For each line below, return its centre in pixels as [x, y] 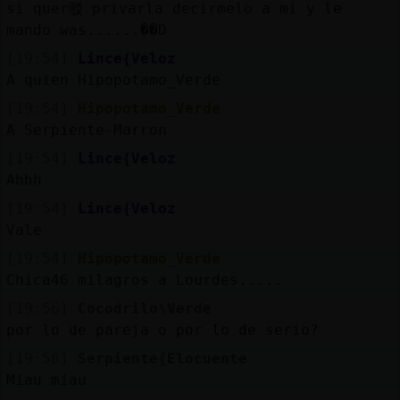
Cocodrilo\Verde [144, 308]
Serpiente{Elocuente [162, 358]
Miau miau [46, 379]
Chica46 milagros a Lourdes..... [144, 279]
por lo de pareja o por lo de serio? [162, 329]
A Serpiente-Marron [86, 129]
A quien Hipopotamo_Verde [113, 79]
